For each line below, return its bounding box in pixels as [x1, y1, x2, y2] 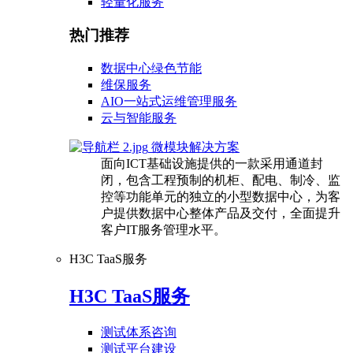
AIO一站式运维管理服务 [101, 95, 237, 109]
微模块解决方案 [151, 140, 240, 154]
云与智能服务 [101, 111, 176, 125]
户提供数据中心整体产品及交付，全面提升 [101, 206, 340, 221]
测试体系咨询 [101, 325, 176, 339]
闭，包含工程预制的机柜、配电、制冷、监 [101, 173, 340, 188]
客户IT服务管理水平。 [101, 223, 226, 237]
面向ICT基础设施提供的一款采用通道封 [101, 157, 323, 171]
